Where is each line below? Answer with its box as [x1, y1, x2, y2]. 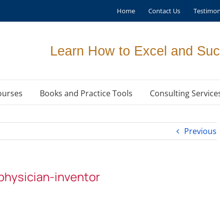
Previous [184, 126, 217, 137]
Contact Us [148, 6, 180, 15]
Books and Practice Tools [39, 87, 133, 99]
